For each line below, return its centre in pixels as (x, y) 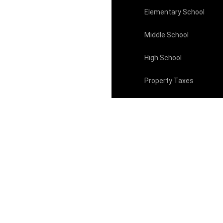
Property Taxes (169, 81)
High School (163, 58)
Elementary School (174, 12)
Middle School (166, 35)
